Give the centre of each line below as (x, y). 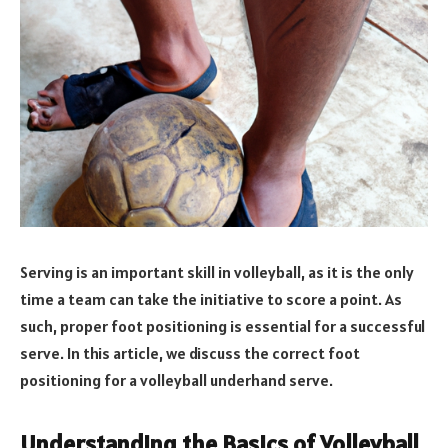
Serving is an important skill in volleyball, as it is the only (217, 271)
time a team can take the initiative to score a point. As (211, 298)
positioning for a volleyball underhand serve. (176, 379)
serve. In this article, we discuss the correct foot (190, 352)
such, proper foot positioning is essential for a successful (222, 325)
